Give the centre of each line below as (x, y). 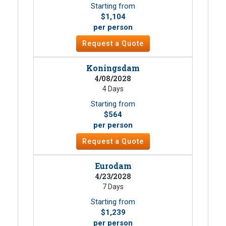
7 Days (113, 187)
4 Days (113, 89)
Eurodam (113, 166)
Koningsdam (113, 68)
